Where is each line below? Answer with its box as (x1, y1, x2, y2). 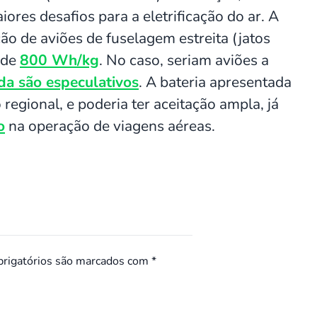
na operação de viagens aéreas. (5, 115, 215, 136)
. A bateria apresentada (139, 71, 292, 92)
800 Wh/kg (20, 50, 99, 70)
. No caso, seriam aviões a (99, 50, 269, 70)
